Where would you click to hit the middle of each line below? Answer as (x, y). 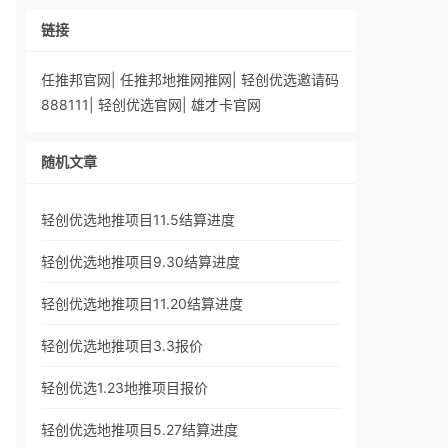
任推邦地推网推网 (176, 79)
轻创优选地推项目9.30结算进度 (140, 261)
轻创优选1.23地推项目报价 (124, 387)
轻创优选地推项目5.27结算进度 (139, 429)
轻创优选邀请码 (290, 79)
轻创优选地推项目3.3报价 (122, 345)
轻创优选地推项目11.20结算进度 (142, 303)
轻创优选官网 (140, 104)
